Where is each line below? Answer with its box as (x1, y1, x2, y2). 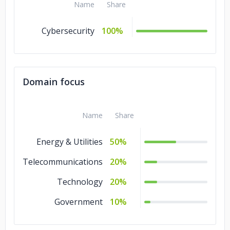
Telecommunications (23, 156, 103, 167)
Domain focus (23, 75, 85, 88)
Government (54, 196, 103, 207)
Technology (57, 176, 103, 187)
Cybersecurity (42, 25, 94, 36)
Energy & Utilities (36, 136, 103, 147)
